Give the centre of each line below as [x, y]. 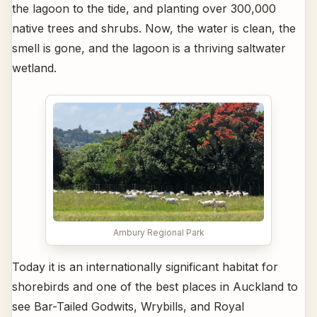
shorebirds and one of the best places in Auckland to [155, 286]
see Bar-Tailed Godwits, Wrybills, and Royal [128, 306]
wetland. [34, 68]
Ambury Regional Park [158, 232]
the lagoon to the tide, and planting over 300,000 [144, 9]
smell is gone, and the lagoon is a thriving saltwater [149, 48]
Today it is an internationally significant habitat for [145, 266]
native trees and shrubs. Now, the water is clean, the [154, 29]
